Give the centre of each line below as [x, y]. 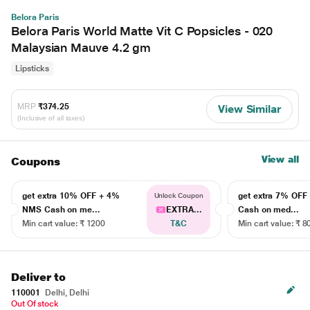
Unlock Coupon [179, 195]
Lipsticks [33, 69]
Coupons [36, 162]
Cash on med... [269, 210]
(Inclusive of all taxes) [51, 118]
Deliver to [39, 277]
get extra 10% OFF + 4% [71, 196]
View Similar [249, 109]
